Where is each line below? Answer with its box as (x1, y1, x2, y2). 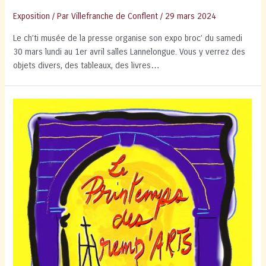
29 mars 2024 (165, 11, 217, 22)
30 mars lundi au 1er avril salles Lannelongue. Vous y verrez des (13, 46, 246, 57)
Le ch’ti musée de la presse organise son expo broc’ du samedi (13, 33, 243, 43)
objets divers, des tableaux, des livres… (13, 60, 160, 71)
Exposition (13, 11, 50, 22)
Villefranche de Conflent (71, 11, 159, 22)
